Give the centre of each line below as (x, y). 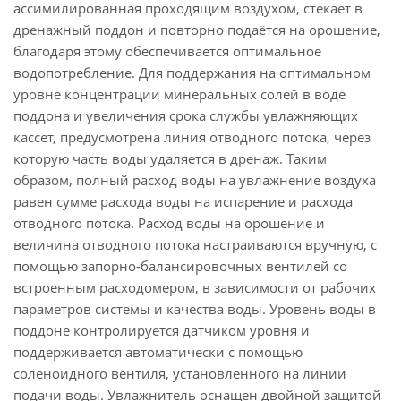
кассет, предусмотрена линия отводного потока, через (192, 137)
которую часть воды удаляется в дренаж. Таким (170, 158)
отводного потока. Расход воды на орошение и (169, 223)
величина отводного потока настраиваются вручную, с (195, 244)
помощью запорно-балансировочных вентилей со (180, 266)
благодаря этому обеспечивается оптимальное (167, 51)
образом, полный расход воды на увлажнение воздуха (195, 180)
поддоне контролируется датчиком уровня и (162, 330)
